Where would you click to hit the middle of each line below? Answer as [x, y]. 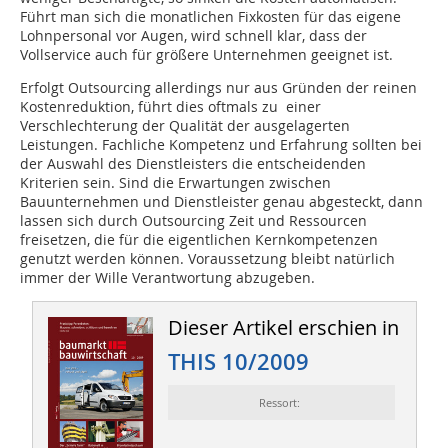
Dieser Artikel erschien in [283, 328]
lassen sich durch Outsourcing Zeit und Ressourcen [193, 221]
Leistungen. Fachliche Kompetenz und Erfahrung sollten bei [221, 145]
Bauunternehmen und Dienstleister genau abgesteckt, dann [221, 202]
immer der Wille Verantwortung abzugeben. [167, 278]
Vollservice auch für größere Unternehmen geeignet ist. [206, 55]
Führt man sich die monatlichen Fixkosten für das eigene [210, 17]
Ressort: [281, 403]
